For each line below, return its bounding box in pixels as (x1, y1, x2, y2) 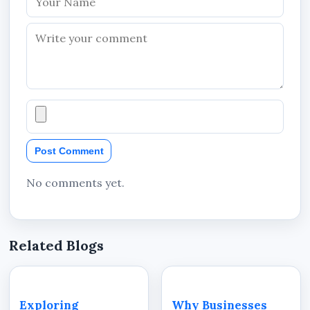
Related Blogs (9, 236, 104, 254)
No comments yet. (26, 175, 125, 190)
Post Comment (34, 145, 104, 156)
